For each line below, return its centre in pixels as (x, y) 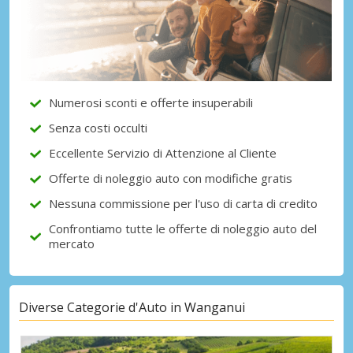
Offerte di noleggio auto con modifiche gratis (171, 178)
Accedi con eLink (186, 99)
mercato (72, 244)
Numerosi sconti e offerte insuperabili (151, 103)
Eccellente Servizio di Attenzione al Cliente (163, 153)
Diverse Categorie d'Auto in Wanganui (132, 307)
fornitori (80, 26)
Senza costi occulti (98, 128)
